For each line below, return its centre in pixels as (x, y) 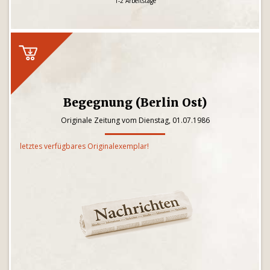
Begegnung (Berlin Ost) (135, 102)
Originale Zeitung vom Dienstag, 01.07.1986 (135, 120)
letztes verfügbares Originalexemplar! (84, 146)
